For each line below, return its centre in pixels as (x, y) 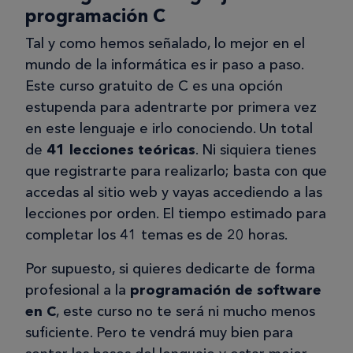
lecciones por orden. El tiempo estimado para (176, 214)
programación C (95, 16)
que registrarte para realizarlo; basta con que (176, 171)
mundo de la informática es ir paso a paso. (164, 65)
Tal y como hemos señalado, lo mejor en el (165, 44)
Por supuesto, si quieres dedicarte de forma (170, 269)
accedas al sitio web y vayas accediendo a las (174, 193)
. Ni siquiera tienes (256, 150)
